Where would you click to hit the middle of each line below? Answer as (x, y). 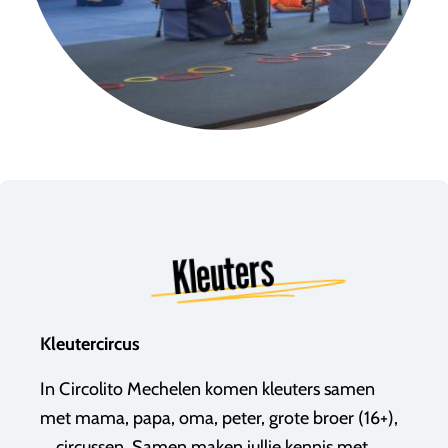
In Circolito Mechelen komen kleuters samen (207, 389)
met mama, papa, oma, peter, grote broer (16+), (219, 418)
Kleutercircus (90, 344)
